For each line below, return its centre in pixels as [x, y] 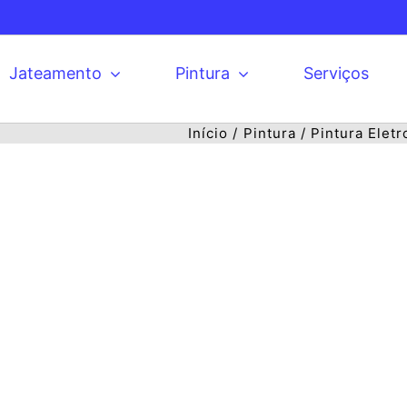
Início [208, 133]
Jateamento [55, 73]
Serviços [336, 73]
